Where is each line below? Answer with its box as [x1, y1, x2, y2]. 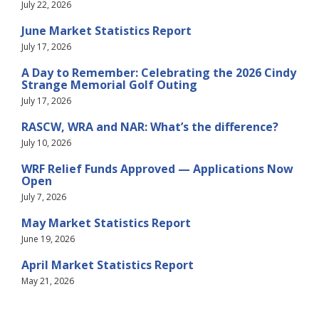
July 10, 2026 [21, 137, 71, 150]
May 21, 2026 [21, 275, 74, 288]
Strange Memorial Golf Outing [21, 77, 197, 93]
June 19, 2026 [21, 233, 75, 246]
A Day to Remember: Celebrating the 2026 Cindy [21, 65, 296, 81]
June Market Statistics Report [21, 23, 192, 39]
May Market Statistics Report [21, 215, 191, 231]
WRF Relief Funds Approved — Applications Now [21, 161, 293, 177]
